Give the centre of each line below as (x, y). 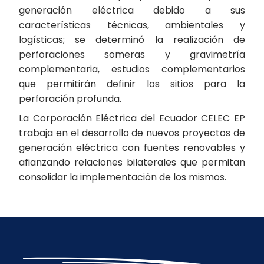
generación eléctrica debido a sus (132, 10)
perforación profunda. (70, 99)
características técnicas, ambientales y (132, 25)
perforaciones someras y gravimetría (132, 55)
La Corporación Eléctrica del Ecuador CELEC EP (132, 118)
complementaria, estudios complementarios (132, 69)
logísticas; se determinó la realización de (132, 40)
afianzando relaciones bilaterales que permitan (132, 162)
